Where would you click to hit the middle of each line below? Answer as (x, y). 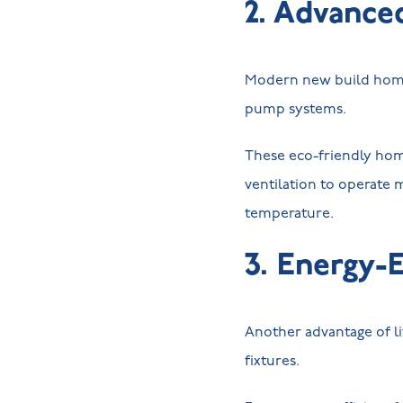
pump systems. (299, 109)
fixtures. (272, 361)
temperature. (293, 213)
